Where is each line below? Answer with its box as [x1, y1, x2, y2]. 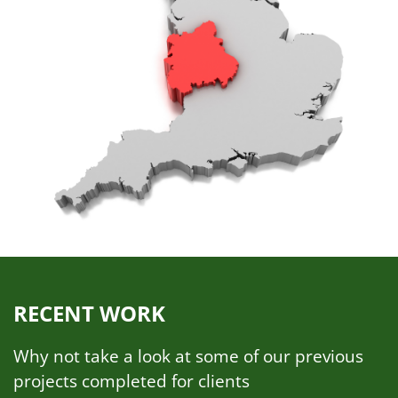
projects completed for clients [13, 369, 250, 393]
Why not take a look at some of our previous [13, 344, 363, 368]
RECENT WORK [13, 298, 165, 328]
